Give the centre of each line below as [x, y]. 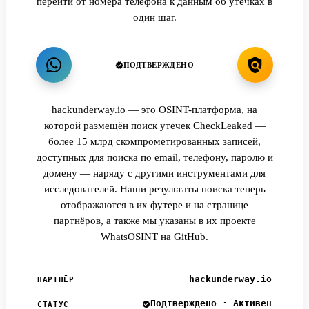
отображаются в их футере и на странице [154, 205]
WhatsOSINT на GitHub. [154, 237]
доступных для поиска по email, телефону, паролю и [154, 158]
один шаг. [154, 17]
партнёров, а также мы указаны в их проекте [154, 221]
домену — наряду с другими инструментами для [154, 173]
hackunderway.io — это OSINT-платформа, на [154, 110]
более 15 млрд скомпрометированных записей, [154, 142]
